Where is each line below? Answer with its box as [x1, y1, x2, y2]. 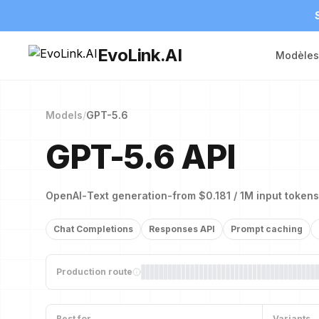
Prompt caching [231, 224, 303, 234]
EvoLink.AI [98, 45, 182, 66]
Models [46, 109, 83, 121]
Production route [56, 266, 132, 277]
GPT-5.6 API [46, 137, 236, 177]
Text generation [87, 189, 167, 202]
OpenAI [46, 189, 82, 202]
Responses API [149, 224, 215, 234]
